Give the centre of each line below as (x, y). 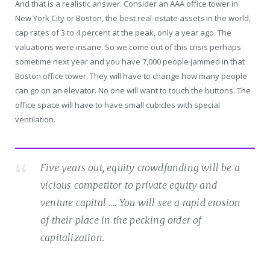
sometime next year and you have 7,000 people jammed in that (130, 62)
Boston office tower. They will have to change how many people (131, 76)
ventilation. (35, 120)
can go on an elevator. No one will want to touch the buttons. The (133, 91)
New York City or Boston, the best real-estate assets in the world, (133, 18)
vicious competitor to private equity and (129, 185)
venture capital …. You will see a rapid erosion (141, 203)
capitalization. (72, 238)
